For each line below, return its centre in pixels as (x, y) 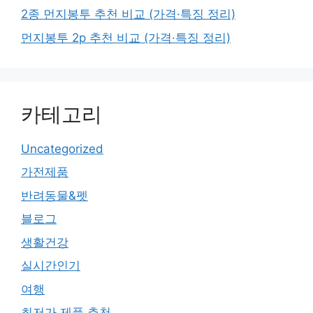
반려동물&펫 (54, 195)
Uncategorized (62, 148)
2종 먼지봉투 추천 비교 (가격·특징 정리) (128, 14)
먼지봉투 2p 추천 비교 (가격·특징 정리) (126, 37)
